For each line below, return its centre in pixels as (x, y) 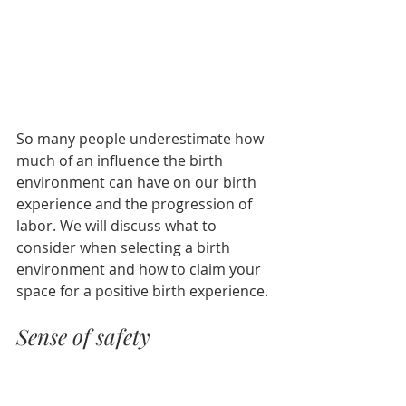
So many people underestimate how (142, 139)
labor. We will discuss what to (118, 226)
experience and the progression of (136, 204)
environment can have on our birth (138, 183)
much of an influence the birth (121, 161)
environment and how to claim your (140, 270)
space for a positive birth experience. (142, 291)
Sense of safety (83, 337)
